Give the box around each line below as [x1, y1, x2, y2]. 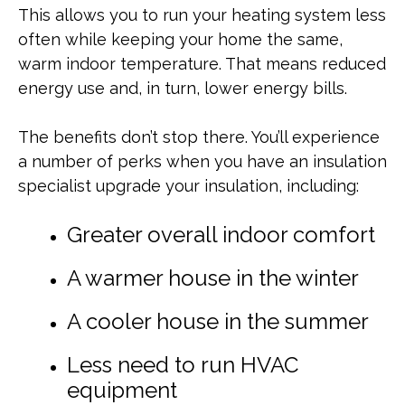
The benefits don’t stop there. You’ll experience [18, 127, 380, 146]
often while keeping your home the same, [18, 30, 343, 49]
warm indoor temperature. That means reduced [18, 54, 386, 73]
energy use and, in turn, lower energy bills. [18, 79, 347, 98]
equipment [67, 377, 177, 403]
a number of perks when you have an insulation [18, 152, 387, 171]
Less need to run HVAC [67, 352, 298, 378]
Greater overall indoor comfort [67, 221, 375, 248]
